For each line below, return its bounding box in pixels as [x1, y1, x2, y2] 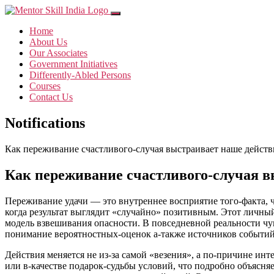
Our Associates [29, 48, 87, 58]
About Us [29, 37, 67, 47]
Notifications [5, 114, 85, 131]
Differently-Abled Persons [29, 70, 131, 80]
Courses [29, 81, 61, 91]
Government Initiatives [29, 59, 117, 69]
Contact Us [29, 92, 73, 102]
